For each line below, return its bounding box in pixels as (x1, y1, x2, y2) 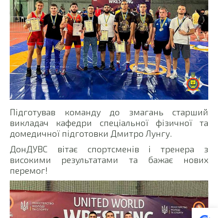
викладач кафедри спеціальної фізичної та (10, 117, 208, 128)
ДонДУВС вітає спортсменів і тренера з (10, 143, 208, 154)
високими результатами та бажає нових (10, 154, 208, 165)
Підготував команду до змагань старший (10, 106, 208, 117)
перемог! (10, 164, 48, 176)
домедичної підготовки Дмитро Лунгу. (10, 127, 172, 139)
